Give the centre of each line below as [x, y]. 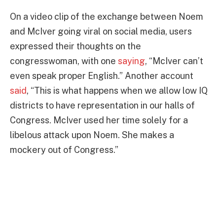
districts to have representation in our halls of [102, 106]
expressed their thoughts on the [75, 46]
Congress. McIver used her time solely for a [99, 120]
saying [131, 61]
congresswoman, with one [64, 61]
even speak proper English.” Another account [102, 76]
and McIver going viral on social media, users [101, 32]
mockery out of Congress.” [64, 150]
